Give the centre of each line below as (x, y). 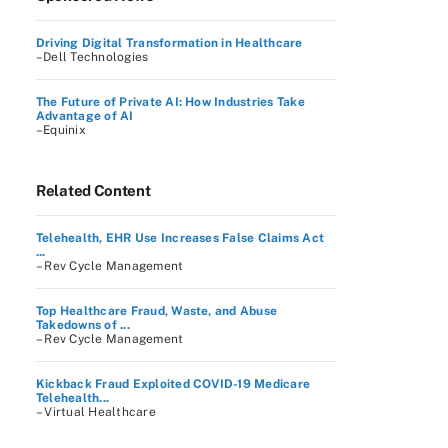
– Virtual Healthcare (96, 412)
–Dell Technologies (92, 57)
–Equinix (61, 130)
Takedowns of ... (83, 325)
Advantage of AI (85, 116)
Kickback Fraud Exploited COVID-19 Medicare (173, 384)
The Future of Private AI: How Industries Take (170, 102)
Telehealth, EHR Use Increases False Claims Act (180, 238)
